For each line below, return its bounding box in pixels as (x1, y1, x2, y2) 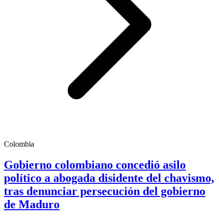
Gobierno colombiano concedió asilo (4, 158, 186, 172)
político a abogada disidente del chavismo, (4, 172, 214, 185)
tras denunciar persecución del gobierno (4, 185, 205, 198)
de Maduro (4, 198, 60, 211)
